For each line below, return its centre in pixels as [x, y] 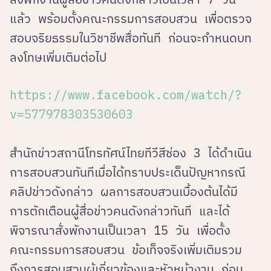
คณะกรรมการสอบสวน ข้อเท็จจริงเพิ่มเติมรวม [126, 250]
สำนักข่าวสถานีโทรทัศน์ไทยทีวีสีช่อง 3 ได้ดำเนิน [131, 153]
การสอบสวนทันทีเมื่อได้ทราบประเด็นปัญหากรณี [128, 172]
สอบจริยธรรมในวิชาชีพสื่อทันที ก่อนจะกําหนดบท [131, 38]
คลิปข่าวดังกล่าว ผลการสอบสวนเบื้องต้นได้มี [124, 192]
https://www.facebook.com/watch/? [126, 95]
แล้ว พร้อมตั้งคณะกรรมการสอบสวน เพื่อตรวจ [131, 19]
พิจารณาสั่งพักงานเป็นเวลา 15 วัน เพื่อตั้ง [120, 230]
